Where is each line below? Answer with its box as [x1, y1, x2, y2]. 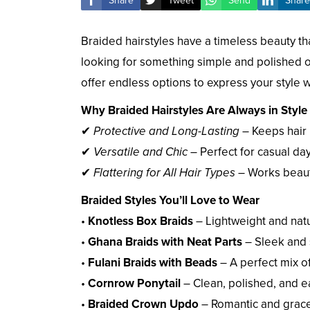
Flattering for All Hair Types [93, 165, 235, 181]
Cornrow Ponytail [88, 276, 181, 291]
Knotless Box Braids [88, 214, 193, 229]
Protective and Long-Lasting [93, 124, 239, 139]
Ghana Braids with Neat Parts [88, 235, 242, 250]
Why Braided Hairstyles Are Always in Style [81, 103, 307, 118]
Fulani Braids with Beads [88, 255, 217, 271]
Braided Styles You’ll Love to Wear [81, 193, 259, 208]
